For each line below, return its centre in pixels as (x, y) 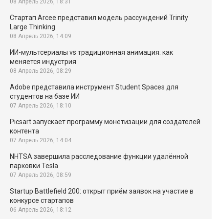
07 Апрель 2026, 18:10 (41, 106)
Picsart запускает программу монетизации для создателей (105, 122)
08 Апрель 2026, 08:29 (41, 71)
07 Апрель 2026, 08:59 (41, 175)
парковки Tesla (34, 166)
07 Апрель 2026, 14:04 (41, 140)
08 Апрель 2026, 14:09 (41, 36)
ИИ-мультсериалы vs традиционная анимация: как (91, 52)
